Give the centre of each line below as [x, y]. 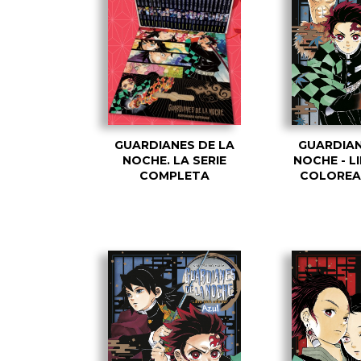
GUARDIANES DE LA [174, 145]
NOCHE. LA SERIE [174, 160]
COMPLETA [174, 175]
